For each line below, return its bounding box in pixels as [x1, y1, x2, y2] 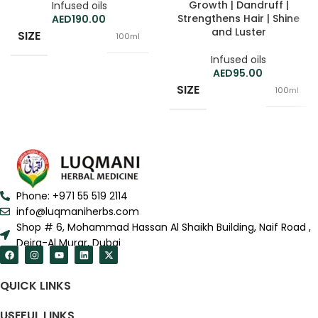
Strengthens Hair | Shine [177, 11, 300, 26]
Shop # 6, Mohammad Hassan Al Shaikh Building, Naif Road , [16, 220, 311, 235]
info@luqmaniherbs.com [16, 204, 139, 219]
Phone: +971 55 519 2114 [16, 189, 128, 204]
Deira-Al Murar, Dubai [16, 236, 121, 251]
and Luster [211, 25, 266, 40]
